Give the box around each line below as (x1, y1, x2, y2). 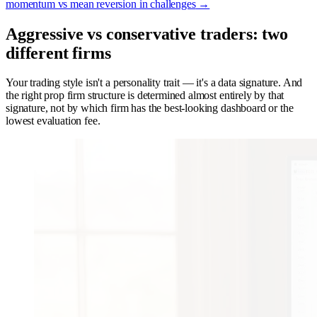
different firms (6, 43, 111, 62)
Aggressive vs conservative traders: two (6, 24, 288, 43)
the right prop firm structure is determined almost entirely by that (6, 89, 284, 102)
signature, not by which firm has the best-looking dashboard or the (6, 102, 294, 115)
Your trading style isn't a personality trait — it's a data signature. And (6, 76, 303, 89)
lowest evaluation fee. (6, 115, 100, 127)
